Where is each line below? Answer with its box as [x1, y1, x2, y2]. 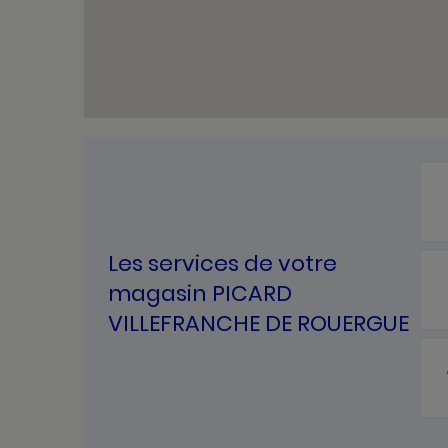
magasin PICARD [108, 278, 292, 310]
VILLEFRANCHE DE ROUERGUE [108, 308, 409, 340]
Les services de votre [108, 248, 337, 280]
